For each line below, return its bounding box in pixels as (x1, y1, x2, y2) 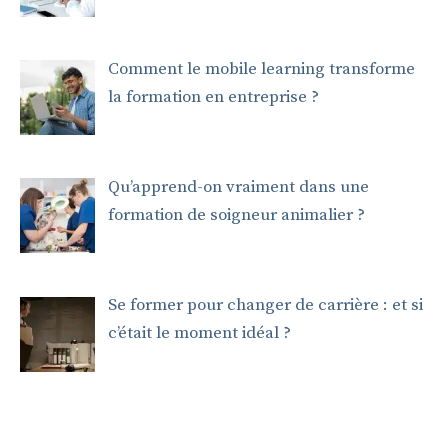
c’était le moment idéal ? (107, 322, 291, 345)
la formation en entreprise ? (107, 85, 319, 108)
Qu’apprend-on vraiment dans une (107, 176, 369, 199)
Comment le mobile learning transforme (107, 57, 415, 80)
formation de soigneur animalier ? (107, 204, 365, 227)
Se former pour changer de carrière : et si (107, 294, 423, 317)
